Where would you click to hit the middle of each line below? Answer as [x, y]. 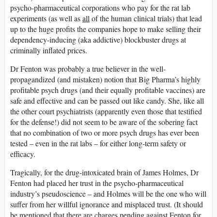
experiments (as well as [46, 18]
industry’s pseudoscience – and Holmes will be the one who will [108, 193]
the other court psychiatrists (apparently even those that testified [106, 111]
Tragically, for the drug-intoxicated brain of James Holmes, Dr [104, 172]
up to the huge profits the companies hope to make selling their [106, 29]
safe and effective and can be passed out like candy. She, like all [107, 100]
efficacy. [23, 154]
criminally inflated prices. [49, 50]
